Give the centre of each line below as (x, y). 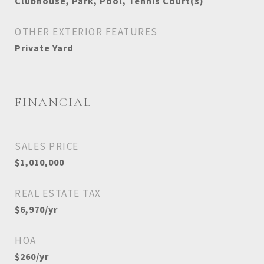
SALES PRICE (47, 146)
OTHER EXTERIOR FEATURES (86, 32)
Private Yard (44, 48)
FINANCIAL (53, 102)
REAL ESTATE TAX (58, 193)
